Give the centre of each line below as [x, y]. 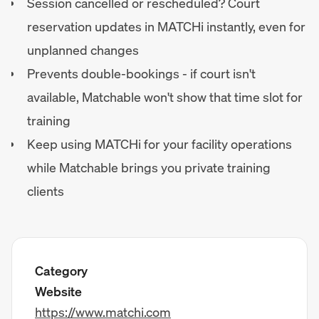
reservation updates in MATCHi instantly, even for [166, 26]
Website [58, 291]
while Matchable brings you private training [149, 167]
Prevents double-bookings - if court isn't [141, 73]
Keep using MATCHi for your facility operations [159, 144]
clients [46, 191]
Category [62, 271]
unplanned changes [83, 50]
